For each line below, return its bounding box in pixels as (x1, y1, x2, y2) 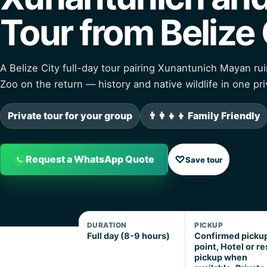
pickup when (194, 252, 248, 263)
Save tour (185, 154, 223, 164)
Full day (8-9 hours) (87, 231, 170, 241)
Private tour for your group (8, 110, 132, 122)
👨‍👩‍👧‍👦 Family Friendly (148, 110, 260, 122)
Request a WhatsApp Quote (26, 153, 154, 166)
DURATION (87, 221, 127, 230)
